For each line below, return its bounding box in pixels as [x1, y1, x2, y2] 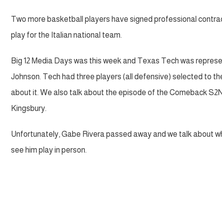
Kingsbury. [11, 104, 47, 112]
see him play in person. [11, 146, 87, 154]
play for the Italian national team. [11, 31, 122, 39]
